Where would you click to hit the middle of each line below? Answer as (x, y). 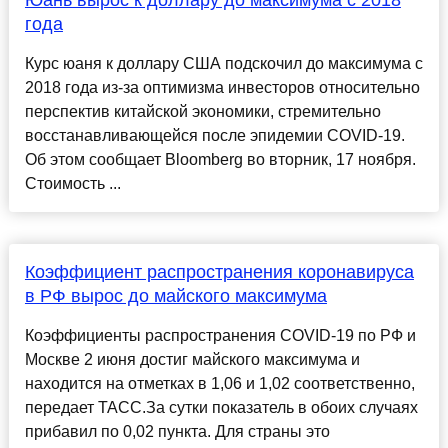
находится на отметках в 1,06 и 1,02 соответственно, (219, 384)
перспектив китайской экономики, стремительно (202, 112)
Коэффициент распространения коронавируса (219, 272)
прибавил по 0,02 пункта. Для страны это (177, 432)
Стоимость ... (72, 184)
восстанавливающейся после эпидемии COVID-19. (214, 136)
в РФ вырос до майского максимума (175, 296)
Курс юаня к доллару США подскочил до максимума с (223, 64)
